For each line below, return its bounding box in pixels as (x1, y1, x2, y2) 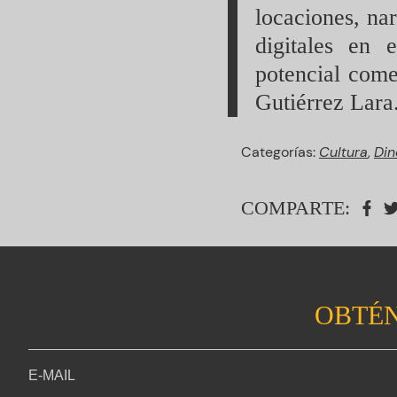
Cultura (319, 142, 368, 161)
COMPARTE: (241, 196, 350, 219)
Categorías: (241, 142, 319, 161)
